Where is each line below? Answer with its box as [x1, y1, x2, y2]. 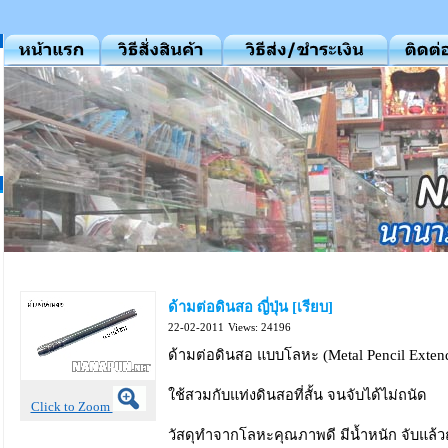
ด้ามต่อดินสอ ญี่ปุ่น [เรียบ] [168, 299, 333, 315]
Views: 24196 [228, 322, 291, 333]
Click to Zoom [30, 399, 113, 414]
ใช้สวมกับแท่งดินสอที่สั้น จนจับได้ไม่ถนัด [168, 387, 427, 403]
